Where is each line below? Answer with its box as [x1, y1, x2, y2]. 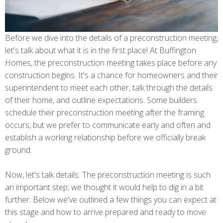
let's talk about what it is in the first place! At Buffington [5, 44, 196, 56]
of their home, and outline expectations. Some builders [5, 94, 197, 106]
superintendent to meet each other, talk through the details [5, 82, 213, 93]
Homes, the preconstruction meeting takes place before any [5, 57, 217, 68]
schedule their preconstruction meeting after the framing [5, 107, 204, 118]
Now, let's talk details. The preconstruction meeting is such [5, 169, 211, 180]
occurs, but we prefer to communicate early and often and [5, 119, 211, 130]
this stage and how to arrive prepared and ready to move [5, 206, 206, 218]
